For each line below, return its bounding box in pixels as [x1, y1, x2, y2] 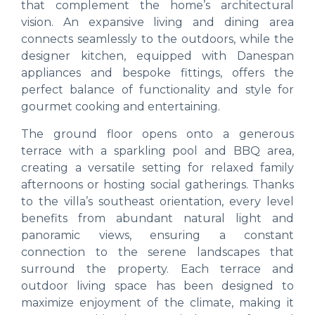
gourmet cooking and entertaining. [21, 100, 220, 114]
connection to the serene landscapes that [21, 245, 294, 259]
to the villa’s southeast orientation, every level [21, 194, 294, 208]
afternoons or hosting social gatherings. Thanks [21, 177, 294, 191]
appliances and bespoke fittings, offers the [21, 66, 294, 80]
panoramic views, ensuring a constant [21, 228, 294, 242]
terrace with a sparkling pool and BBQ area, [21, 143, 294, 157]
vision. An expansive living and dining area [21, 15, 294, 30]
